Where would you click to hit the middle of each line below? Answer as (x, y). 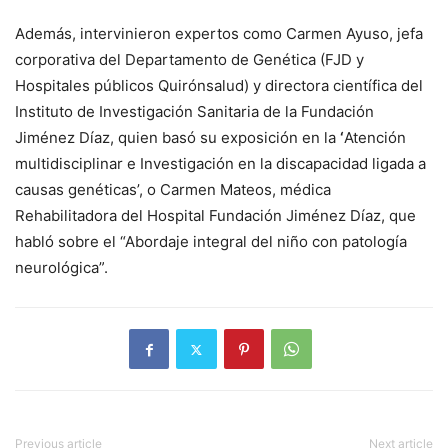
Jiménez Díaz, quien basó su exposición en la (177, 138)
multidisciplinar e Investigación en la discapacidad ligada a (220, 164)
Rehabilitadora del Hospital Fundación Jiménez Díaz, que (215, 216)
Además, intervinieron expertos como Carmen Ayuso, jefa (219, 34)
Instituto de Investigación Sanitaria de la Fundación (194, 112)
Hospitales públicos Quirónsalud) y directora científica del (219, 86)
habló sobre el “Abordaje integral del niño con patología (211, 242)
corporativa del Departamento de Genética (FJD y (189, 60)
